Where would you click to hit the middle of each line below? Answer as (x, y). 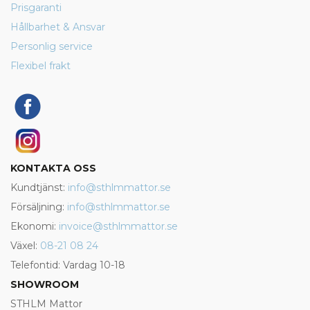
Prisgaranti (36, 8)
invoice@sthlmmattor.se (118, 226)
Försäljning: (39, 207)
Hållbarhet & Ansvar (58, 27)
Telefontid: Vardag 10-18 (68, 265)
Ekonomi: (35, 226)
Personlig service (52, 46)
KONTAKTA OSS (53, 168)
